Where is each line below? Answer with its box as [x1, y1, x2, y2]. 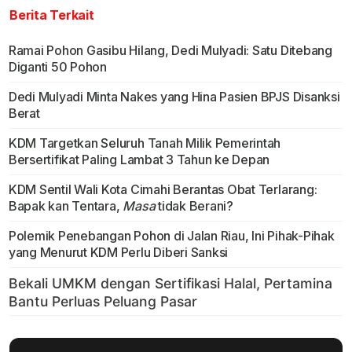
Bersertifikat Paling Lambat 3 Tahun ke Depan [8, 151, 270, 167]
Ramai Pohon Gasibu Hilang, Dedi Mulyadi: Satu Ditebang [8, 42, 332, 58]
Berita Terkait [9, 6, 94, 23]
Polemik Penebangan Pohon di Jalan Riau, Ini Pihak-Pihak [8, 227, 335, 244]
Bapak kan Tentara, [8, 197, 123, 214]
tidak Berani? [155, 197, 233, 214]
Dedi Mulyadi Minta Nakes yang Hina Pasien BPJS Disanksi [8, 88, 340, 104]
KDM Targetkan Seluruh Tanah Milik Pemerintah [8, 134, 281, 151]
